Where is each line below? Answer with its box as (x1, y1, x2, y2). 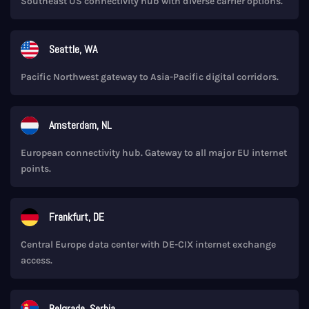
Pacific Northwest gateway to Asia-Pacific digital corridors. (21, 70, 279, 83)
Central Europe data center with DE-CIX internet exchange (21, 238, 276, 250)
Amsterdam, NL (49, 117, 112, 132)
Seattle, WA (49, 41, 97, 57)
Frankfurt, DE (49, 209, 104, 224)
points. (21, 162, 51, 175)
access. (21, 254, 52, 266)
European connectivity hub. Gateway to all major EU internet (21, 146, 287, 159)
